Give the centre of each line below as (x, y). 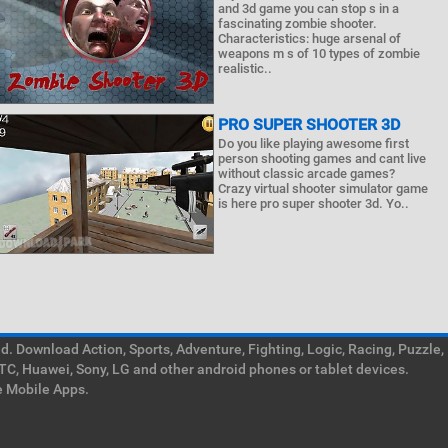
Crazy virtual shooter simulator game (323, 188)
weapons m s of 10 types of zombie (319, 53)
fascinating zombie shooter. (298, 23)
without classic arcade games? (307, 173)
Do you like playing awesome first (314, 143)
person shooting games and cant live (322, 158)
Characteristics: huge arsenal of (310, 38)
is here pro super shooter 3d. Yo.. (314, 203)
